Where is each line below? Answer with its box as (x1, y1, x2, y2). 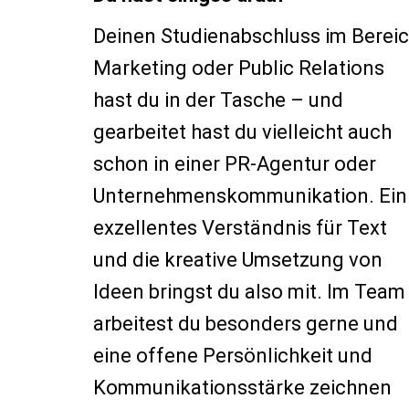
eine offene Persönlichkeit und (93, 344, 372, 367)
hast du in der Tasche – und (93, 89, 343, 111)
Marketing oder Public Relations (93, 57, 384, 79)
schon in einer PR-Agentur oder (93, 152, 376, 175)
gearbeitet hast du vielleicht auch (93, 121, 392, 143)
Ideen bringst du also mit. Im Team (93, 280, 405, 303)
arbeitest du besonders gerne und (93, 312, 398, 335)
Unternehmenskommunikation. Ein (93, 184, 407, 207)
